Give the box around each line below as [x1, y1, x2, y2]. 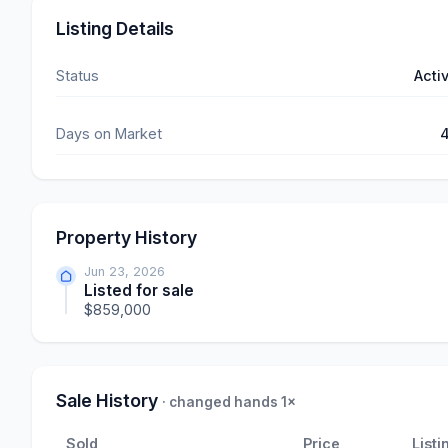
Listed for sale [84, 281, 194, 301]
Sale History [56, 390, 162, 412]
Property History [56, 227, 197, 249]
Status [56, 67, 99, 85]
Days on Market [56, 125, 162, 143]
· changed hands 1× [162, 394, 296, 411]
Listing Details [56, 18, 174, 40]
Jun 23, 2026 [84, 264, 165, 280]
